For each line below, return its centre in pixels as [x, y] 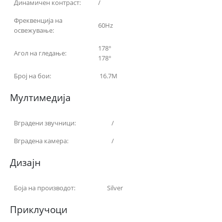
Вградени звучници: [45, 123]
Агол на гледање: [40, 53]
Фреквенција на [38, 20]
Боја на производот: [45, 188]
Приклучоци [39, 209]
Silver [115, 188]
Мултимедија [40, 97]
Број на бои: [32, 76]
